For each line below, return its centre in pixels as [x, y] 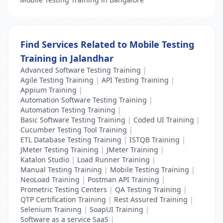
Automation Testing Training [68, 110]
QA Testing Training [148, 189]
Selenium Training [51, 209]
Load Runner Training [113, 160]
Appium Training [49, 90]
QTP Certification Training [63, 199]
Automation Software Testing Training [84, 100]
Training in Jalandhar [67, 58]
